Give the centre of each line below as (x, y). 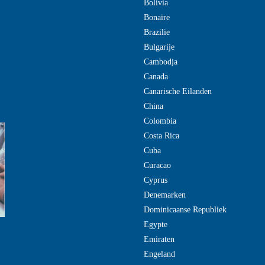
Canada (156, 77)
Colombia (160, 121)
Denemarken (165, 195)
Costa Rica (161, 136)
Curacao (157, 165)
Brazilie (157, 32)
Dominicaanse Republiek (185, 210)
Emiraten (159, 239)
